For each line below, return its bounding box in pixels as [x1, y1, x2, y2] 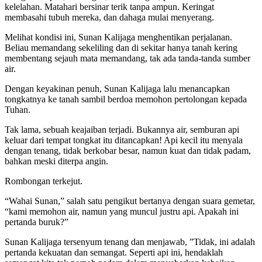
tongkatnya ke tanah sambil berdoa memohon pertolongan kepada [5, 94, 247, 104]
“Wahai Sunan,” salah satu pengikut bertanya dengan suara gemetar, [5, 195, 255, 206]
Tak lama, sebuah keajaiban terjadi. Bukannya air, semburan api [5, 124, 239, 135]
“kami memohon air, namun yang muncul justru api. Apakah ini [5, 206, 239, 216]
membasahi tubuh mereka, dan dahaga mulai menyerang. [5, 12, 214, 22]
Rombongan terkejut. [5, 175, 82, 186]
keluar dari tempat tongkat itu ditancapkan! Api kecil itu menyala [5, 135, 243, 145]
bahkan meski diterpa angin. [5, 156, 108, 166]
